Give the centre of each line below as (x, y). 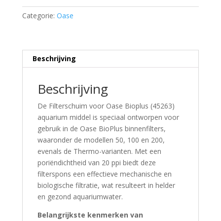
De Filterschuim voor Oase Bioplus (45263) (106, 106)
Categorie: (39, 16)
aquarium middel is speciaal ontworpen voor (108, 117)
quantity (34, 45)
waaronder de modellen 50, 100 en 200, (101, 140)
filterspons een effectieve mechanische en (104, 174)
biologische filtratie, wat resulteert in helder (106, 185)
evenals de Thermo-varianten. (85, 151)
